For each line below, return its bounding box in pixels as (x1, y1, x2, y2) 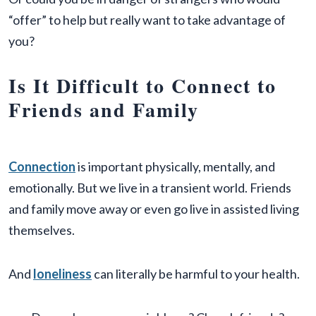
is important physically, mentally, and (75, 159, 275, 175)
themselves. (8, 222, 75, 238)
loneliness (33, 266, 92, 282)
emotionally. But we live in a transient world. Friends (8, 180, 291, 196)
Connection (8, 159, 75, 175)
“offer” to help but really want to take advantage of (8, 12, 286, 28)
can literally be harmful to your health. (92, 266, 300, 282)
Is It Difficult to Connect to (8, 71, 276, 101)
